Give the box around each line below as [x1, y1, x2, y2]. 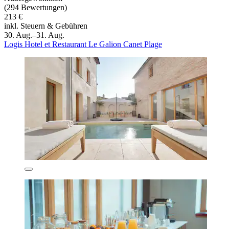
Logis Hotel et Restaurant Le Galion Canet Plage [4, 39, 162, 49]
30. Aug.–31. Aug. [4, 30, 64, 39]
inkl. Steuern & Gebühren [4, 21, 87, 30]
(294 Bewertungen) [4, 3, 67, 12]
